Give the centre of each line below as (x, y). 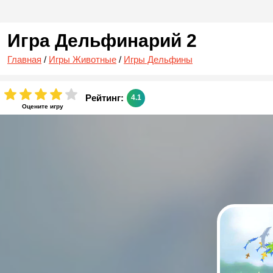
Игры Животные (83, 59)
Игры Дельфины (158, 59)
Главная (24, 59)
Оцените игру (42, 106)
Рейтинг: (105, 98)
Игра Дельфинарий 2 (102, 41)
